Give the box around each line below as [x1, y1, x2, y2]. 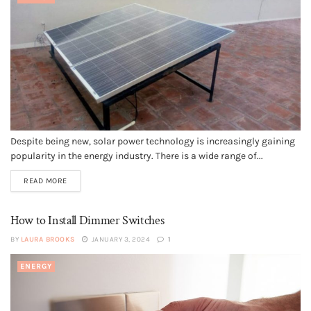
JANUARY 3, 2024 [90, 235, 150, 244]
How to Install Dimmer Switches [10, 212, 165, 228]
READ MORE [24, 176, 67, 185]
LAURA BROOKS [20, 235, 75, 244]
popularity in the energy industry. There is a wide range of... [10, 150, 263, 162]
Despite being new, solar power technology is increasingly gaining [10, 135, 295, 147]
